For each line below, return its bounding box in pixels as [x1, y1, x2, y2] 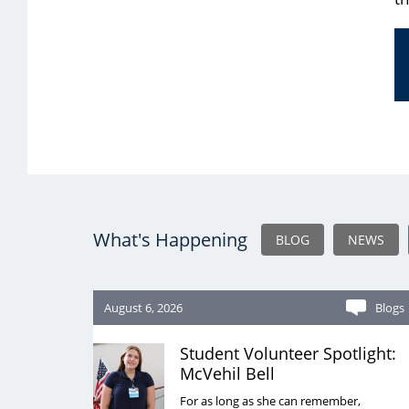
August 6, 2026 [104, 299, 183, 316]
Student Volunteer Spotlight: [180, 342, 397, 364]
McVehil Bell [180, 362, 276, 384]
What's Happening [93, 227, 247, 252]
